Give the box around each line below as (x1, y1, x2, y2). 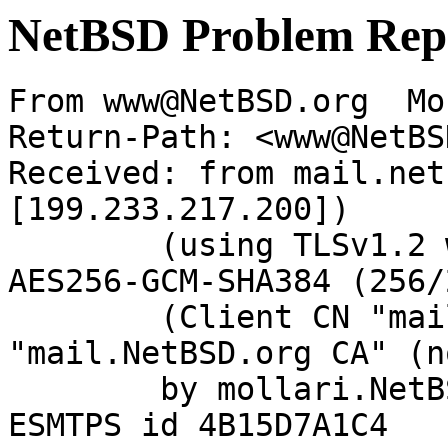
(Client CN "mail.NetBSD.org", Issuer (8, 299, 160, 336)
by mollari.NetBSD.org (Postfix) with (8, 371, 160, 408)
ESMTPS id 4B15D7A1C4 (8, 407, 388, 444)
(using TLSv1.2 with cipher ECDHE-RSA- (8, 227, 160, 264)
